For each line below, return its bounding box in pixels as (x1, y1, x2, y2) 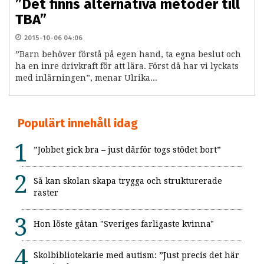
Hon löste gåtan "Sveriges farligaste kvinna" (34, 219, 214, 229)
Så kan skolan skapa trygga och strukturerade (34, 176, 222, 186)
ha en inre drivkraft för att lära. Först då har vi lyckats (15, 61, 239, 71)
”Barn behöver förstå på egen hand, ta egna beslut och (15, 49, 241, 60)
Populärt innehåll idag (18, 116, 138, 131)
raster (34, 188, 58, 198)
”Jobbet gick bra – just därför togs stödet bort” (34, 145, 221, 155)
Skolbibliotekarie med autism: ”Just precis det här (34, 250, 239, 260)
